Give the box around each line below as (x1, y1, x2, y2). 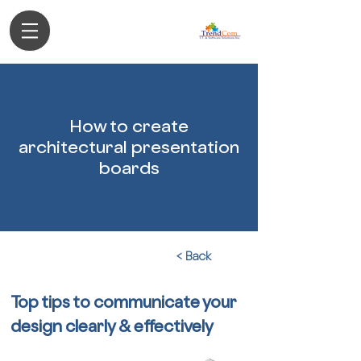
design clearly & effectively (10, 317, 214, 336)
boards (98, 158, 160, 178)
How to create (69, 116, 189, 136)
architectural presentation (19, 137, 239, 157)
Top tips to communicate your (10, 293, 236, 312)
